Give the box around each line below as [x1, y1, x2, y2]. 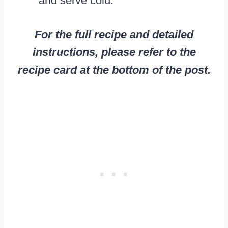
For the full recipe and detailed [35, 28, 193, 41]
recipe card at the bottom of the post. [17, 64, 211, 77]
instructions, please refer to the [32, 46, 196, 59]
